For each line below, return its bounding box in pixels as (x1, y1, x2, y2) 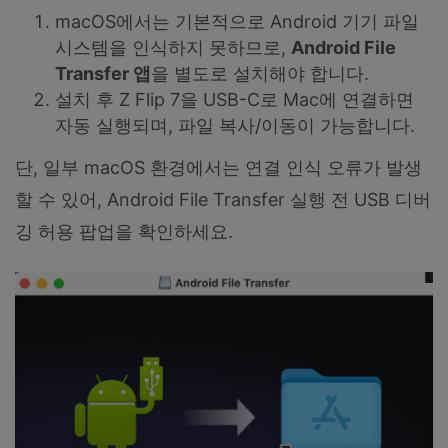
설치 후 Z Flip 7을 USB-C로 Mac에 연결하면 (55, 88, 414, 110)
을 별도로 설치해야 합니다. (151, 62, 369, 84)
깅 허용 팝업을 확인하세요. (15, 220, 233, 242)
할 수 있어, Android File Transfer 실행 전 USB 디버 (15, 188, 431, 210)
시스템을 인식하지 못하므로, (55, 36, 291, 58)
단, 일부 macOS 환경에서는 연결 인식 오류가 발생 (15, 156, 422, 178)
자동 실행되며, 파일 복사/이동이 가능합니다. (55, 114, 415, 136)
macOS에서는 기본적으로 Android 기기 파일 (55, 10, 419, 32)
